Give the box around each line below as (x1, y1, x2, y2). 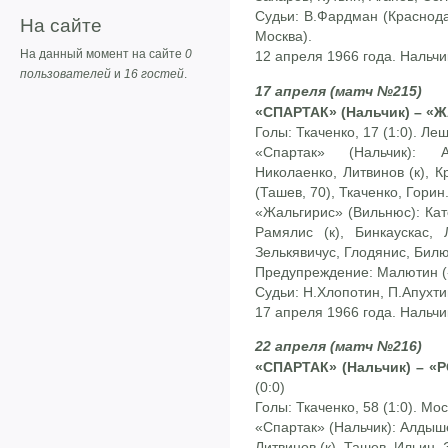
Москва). (255, 28, 312, 45)
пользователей (20, 67, 111, 82)
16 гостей (124, 67, 184, 82)
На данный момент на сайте (20, 47, 185, 62)
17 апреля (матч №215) (255, 82, 422, 99)
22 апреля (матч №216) (255, 338, 422, 355)
